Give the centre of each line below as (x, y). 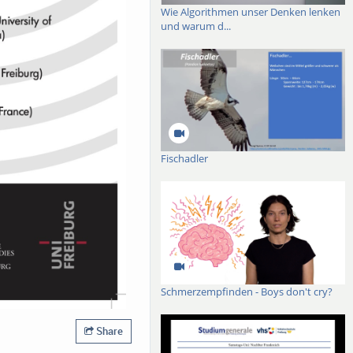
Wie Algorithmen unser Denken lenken (251, 11)
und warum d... (196, 26)
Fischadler (185, 159)
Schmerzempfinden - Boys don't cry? (247, 292)
